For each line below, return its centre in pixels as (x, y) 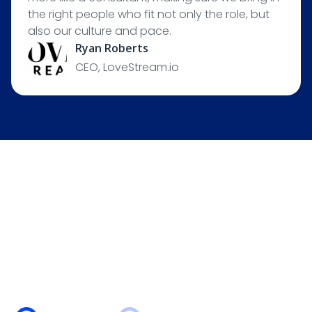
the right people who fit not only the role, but (149, 14)
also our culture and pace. (100, 31)
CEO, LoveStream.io (127, 67)
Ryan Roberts (112, 48)
